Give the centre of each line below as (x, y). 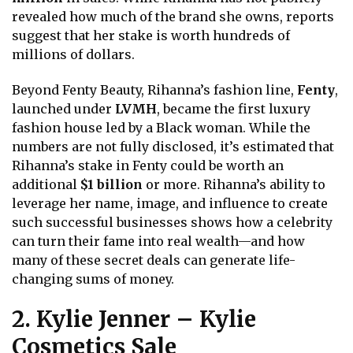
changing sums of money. (93, 279)
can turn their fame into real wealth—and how (158, 242)
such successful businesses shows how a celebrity (172, 223)
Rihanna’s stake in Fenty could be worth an (148, 166)
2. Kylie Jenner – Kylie (134, 319)
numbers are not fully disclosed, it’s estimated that (173, 147)
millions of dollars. (73, 55)
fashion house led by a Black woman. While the (161, 128)
